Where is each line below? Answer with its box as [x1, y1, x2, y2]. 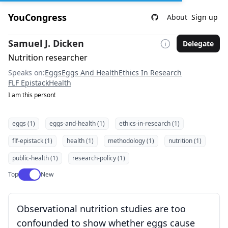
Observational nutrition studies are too [17, 203, 186, 215]
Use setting [19, 168, 51, 177]
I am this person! [8, 91, 55, 99]
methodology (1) [108, 136, 154, 145]
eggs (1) [12, 119, 35, 128]
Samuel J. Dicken [8, 37, 84, 49]
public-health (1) [12, 154, 58, 162]
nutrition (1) [168, 136, 202, 145]
